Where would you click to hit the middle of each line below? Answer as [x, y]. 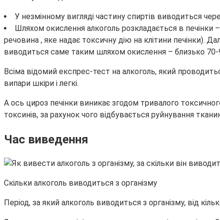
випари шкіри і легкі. [41, 83]
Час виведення [46, 139]
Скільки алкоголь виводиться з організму [81, 183]
